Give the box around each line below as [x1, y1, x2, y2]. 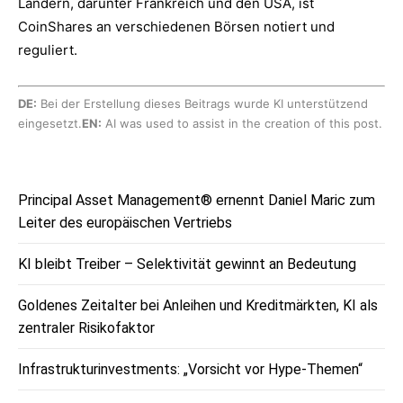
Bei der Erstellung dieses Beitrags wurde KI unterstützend [37, 96, 368, 112]
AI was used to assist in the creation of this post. [102, 116, 382, 131]
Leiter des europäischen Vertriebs [18, 214, 232, 232]
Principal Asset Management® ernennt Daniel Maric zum [18, 192, 375, 210]
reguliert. [18, 40, 77, 58]
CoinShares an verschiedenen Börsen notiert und [18, 17, 335, 35]
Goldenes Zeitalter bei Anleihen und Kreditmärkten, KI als [18, 297, 378, 315]
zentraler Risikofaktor [18, 319, 155, 337]
